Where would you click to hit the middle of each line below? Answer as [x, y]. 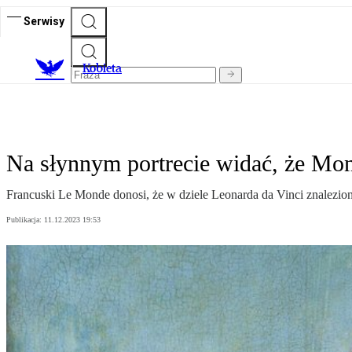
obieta [106, 68]
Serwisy [44, 21]
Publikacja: [25, 220]
